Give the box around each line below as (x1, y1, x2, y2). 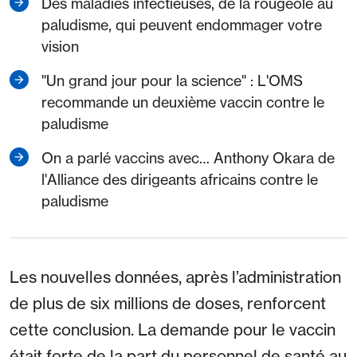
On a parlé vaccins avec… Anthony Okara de (41, 149, 335, 168)
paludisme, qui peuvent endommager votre (41, 16, 322, 35)
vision (41, 37, 79, 57)
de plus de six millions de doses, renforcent (10, 293, 326, 314)
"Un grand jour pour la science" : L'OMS (41, 72, 303, 91)
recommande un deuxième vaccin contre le (41, 93, 324, 112)
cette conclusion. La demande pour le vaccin (10, 320, 335, 340)
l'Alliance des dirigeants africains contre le (41, 171, 318, 190)
